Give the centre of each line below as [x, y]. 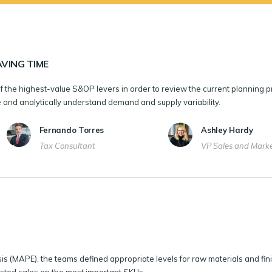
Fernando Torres [72, 130]
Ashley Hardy [227, 130]
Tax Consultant [67, 146]
